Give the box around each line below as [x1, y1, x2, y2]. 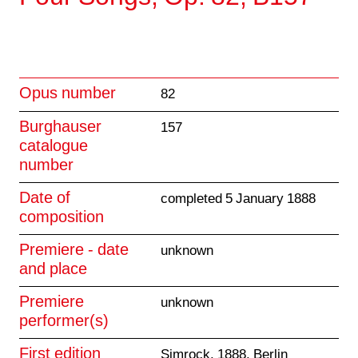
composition [19, 210, 104, 226]
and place [19, 262, 87, 278]
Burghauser [19, 120, 101, 136]
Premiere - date [19, 243, 129, 259]
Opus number [19, 86, 116, 102]
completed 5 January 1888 [160, 193, 316, 206]
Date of [19, 191, 70, 207]
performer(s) [19, 314, 109, 330]
